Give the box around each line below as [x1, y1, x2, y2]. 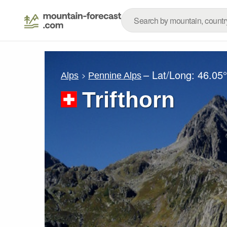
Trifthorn [82, 87, 175, 112]
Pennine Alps [88, 70, 142, 81]
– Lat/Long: [143, 67, 198, 82]
